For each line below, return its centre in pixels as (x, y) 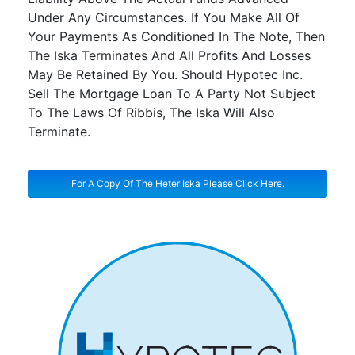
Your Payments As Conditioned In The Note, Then (176, 36)
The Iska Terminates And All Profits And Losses (169, 55)
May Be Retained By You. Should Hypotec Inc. (165, 74)
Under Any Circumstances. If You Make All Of (164, 17)
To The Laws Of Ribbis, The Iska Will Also (151, 113)
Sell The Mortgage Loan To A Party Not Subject (172, 94)
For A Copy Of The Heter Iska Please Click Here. (177, 183)
